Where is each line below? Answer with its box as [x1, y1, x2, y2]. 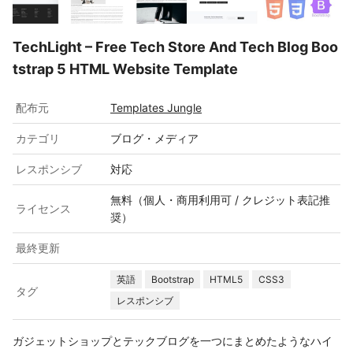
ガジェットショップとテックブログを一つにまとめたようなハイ [13, 334, 333, 347]
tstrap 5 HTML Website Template [13, 61, 238, 77]
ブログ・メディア [110, 132, 199, 145]
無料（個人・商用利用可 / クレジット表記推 [110, 193, 330, 206]
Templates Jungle [110, 101, 202, 114]
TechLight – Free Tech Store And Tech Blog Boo [13, 39, 338, 55]
